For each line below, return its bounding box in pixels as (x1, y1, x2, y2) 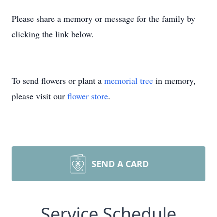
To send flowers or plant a (12, 75, 104, 86)
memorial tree (104, 75, 153, 86)
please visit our (12, 90, 67, 102)
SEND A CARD (92, 158, 149, 170)
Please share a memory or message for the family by (12, 13, 195, 24)
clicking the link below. (12, 28, 94, 40)
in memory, (153, 75, 196, 86)
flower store (67, 90, 108, 102)
